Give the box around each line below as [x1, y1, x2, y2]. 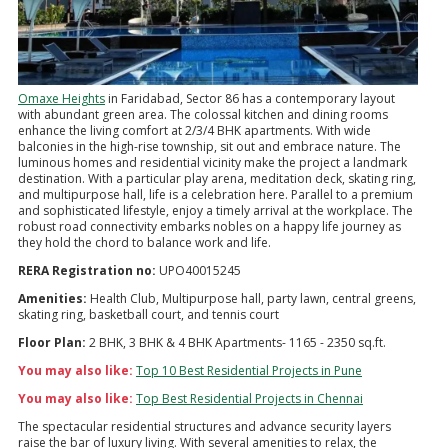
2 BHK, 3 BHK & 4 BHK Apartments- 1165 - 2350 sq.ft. [86, 334, 386, 351]
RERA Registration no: [18, 262, 156, 279]
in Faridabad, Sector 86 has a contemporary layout [105, 90, 395, 107]
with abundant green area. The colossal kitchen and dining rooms [18, 106, 388, 123]
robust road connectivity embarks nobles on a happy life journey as [18, 218, 401, 235]
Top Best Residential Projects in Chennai [136, 390, 363, 407]
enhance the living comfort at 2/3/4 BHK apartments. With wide [18, 122, 371, 139]
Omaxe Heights [18, 90, 105, 107]
